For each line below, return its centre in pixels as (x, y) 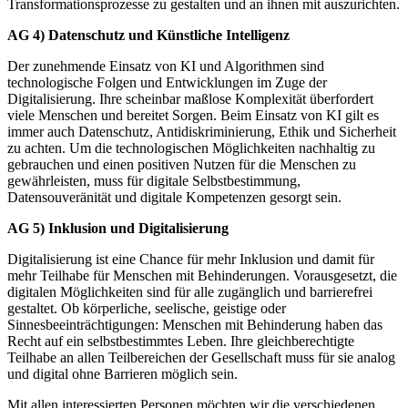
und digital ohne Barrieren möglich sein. (122, 373)
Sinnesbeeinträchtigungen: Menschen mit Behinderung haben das (195, 324)
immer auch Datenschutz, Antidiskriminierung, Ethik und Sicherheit (202, 131)
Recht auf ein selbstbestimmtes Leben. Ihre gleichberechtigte (181, 341)
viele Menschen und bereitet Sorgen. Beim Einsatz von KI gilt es (193, 115)
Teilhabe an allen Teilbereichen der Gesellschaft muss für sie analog (201, 357)
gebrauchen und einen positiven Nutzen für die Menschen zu (182, 164)
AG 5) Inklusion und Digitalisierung (118, 228)
